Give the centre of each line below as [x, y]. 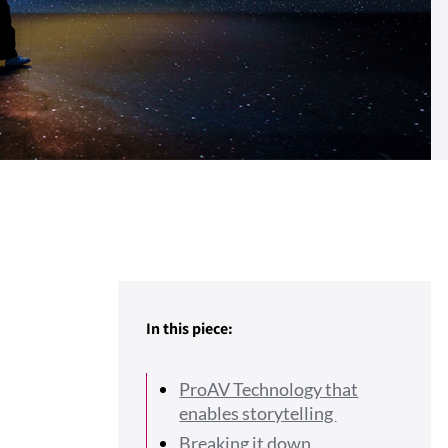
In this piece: [190, 329]
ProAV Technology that [269, 389]
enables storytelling [258, 413]
